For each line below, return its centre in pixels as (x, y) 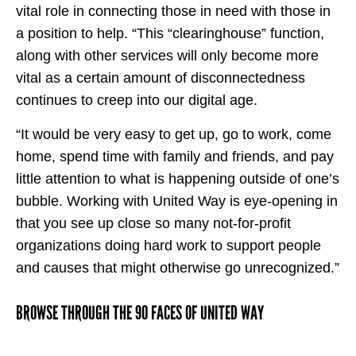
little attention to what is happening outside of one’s (178, 178)
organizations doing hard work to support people (168, 245)
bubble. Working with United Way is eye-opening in (177, 201)
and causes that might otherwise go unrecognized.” (178, 267)
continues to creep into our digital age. (137, 101)
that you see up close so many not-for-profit (153, 223)
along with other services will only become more (167, 56)
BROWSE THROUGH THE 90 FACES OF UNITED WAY (140, 313)
